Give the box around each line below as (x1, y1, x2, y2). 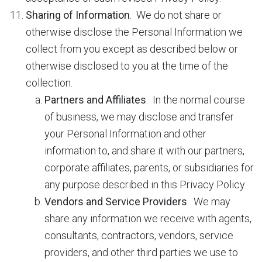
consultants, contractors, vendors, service (44, 229, 233, 242)
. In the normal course (146, 94, 245, 106)
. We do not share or (130, 9, 222, 21)
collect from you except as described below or (26, 43, 238, 55)
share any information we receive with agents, (44, 212, 251, 225)
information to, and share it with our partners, (44, 144, 244, 157)
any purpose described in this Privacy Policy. (44, 178, 246, 191)
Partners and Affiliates (44, 94, 146, 106)
